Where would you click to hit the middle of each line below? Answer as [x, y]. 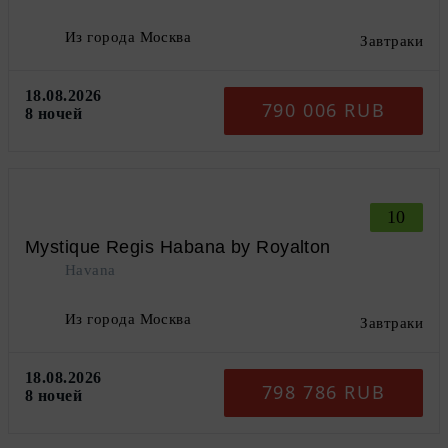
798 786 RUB [323, 392]
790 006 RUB [323, 110]
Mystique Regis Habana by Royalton [178, 246]
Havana [90, 269]
